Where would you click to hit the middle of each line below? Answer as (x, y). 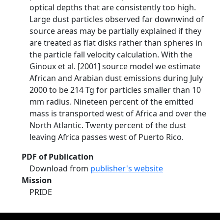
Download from (60, 168)
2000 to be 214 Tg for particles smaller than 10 (115, 90)
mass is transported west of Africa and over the (118, 113)
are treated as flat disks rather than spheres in (116, 43)
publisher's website (127, 168)
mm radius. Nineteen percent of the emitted (111, 102)
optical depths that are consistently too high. (113, 7)
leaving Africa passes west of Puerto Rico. (107, 137)
